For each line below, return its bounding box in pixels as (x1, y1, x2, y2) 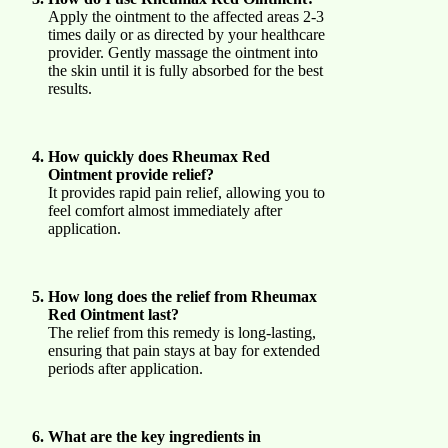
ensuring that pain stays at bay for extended (48, 341, 320, 359)
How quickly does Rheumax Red (48, 147, 270, 165)
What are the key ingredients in (48, 427, 261, 445)
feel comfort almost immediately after (48, 201, 282, 219)
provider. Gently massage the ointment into (48, 43, 318, 61)
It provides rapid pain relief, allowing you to (48, 183, 325, 201)
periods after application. (48, 359, 203, 377)
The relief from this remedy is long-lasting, (48, 323, 316, 341)
